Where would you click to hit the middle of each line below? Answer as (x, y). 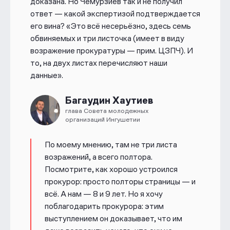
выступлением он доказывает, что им (113, 218)
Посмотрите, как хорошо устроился (111, 169)
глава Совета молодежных (107, 111)
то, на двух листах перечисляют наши (99, 63)
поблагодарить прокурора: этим (104, 206)
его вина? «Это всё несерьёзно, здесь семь (110, 26)
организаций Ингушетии (102, 120)
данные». (46, 75)
